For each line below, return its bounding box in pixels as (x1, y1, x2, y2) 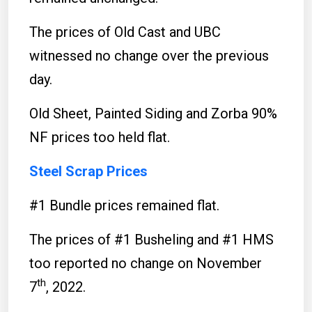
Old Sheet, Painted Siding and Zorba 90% (29, 104, 277, 122)
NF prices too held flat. (29, 128, 170, 146)
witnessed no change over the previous (29, 47, 269, 64)
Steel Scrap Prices (29, 162, 148, 180)
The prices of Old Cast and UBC (29, 23, 221, 40)
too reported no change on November (29, 254, 262, 272)
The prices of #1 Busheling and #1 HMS (29, 231, 274, 248)
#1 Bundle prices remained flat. (29, 196, 219, 214)
